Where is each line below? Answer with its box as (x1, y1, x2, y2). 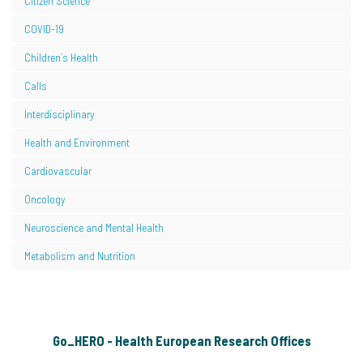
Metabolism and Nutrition (24, 249, 135, 263)
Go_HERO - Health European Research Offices (52, 332, 311, 349)
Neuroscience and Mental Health (24, 220, 164, 235)
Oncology (24, 192, 65, 207)
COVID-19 (24, 22, 64, 36)
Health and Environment (24, 135, 130, 150)
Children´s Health (24, 50, 98, 65)
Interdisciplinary (24, 107, 94, 122)
